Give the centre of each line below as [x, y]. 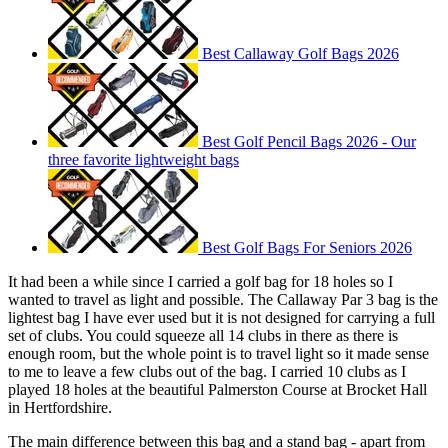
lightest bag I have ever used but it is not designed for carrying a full [221, 317]
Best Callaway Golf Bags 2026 [300, 53]
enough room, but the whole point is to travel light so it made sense [218, 353]
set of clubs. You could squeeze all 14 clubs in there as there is [203, 335]
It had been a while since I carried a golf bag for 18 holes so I [200, 281]
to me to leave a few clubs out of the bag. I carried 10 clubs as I [207, 371]
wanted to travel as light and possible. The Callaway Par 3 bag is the [223, 299]
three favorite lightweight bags [143, 159]
